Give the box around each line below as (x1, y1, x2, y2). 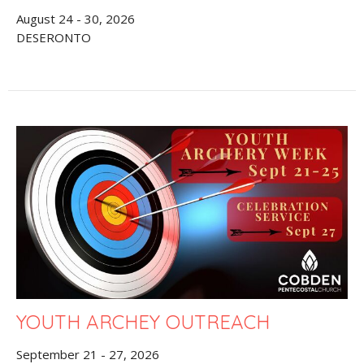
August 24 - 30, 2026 (16, 10, 135, 27)
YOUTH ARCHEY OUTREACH (16, 310, 270, 335)
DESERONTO (16, 28, 91, 45)
